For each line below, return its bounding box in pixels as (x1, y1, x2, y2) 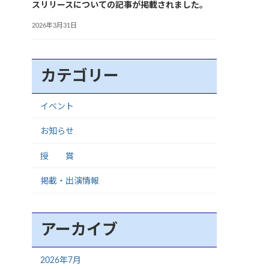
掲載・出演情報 (40, 177, 100, 186)
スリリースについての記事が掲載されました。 (32, 1, 208, 10)
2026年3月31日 (32, 22, 77, 29)
